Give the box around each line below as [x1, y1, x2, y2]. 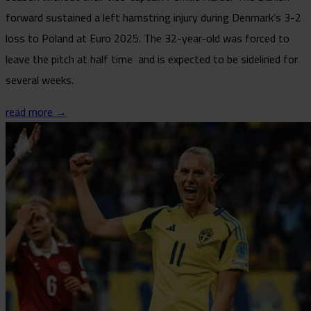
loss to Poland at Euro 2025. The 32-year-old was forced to [6, 27, 289, 49]
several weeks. [6, 69, 74, 90]
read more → [6, 101, 67, 122]
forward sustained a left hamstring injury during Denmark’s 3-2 [6, 6, 301, 28]
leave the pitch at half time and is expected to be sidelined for [6, 48, 298, 69]
